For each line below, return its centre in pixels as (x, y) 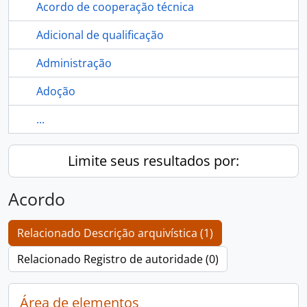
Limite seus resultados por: (153, 161)
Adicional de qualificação (100, 35)
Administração (74, 63)
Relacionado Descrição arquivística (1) (115, 233)
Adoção (56, 91)
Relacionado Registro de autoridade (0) (118, 259)
